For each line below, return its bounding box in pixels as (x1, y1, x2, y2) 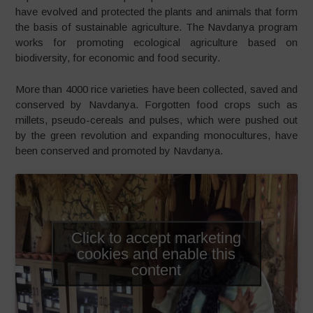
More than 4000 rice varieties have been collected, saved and (15, 82, 298, 95)
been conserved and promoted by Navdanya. (15, 144, 224, 156)
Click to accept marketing (71, 228, 242, 247)
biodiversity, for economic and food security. (15, 52, 221, 64)
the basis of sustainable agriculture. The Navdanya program (15, 21, 298, 34)
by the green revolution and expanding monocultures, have (15, 129, 298, 141)
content (131, 261, 182, 279)
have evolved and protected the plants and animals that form (15, 6, 298, 18)
